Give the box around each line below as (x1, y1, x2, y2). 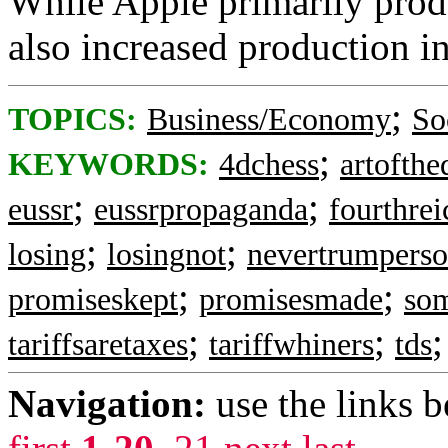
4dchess (219, 147, 319, 182)
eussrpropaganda (94, 192, 308, 227)
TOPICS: (8, 102, 137, 137)
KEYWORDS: (8, 147, 209, 182)
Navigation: (8, 382, 206, 425)
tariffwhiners (209, 327, 374, 362)
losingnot (107, 237, 226, 272)
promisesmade (199, 282, 383, 317)
